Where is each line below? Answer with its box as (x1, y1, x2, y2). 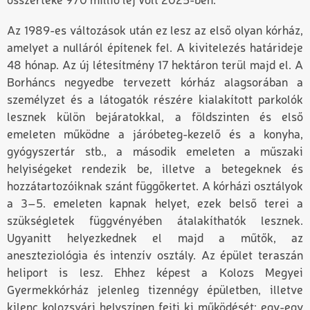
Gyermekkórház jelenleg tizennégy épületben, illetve (7, 285, 303, 298)
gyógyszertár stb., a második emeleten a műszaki (7, 147, 303, 159)
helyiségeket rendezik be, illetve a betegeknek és (7, 164, 303, 176)
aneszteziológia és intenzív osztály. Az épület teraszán (7, 250, 303, 263)
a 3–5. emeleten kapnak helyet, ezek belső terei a (7, 199, 303, 211)
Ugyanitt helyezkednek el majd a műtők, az (7, 233, 303, 246)
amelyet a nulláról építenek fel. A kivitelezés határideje (7, 43, 303, 55)
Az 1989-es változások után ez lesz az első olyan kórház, (7, 26, 303, 38)
